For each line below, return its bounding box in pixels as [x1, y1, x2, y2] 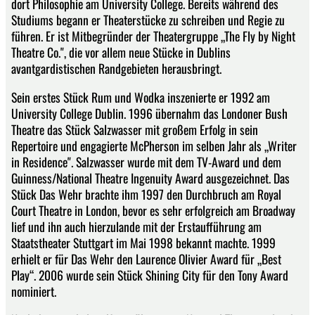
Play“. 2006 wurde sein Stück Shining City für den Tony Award [11, 265, 288, 284]
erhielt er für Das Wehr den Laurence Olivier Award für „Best [11, 249, 281, 268]
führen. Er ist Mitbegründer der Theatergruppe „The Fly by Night [11, 26, 295, 45]
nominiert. [11, 281, 56, 300]
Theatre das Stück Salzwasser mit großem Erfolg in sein [11, 120, 258, 139]
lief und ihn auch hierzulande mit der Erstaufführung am [11, 217, 262, 236]
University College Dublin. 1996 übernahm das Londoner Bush [11, 103, 288, 122]
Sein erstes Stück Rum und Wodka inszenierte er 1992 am [11, 87, 270, 106]
